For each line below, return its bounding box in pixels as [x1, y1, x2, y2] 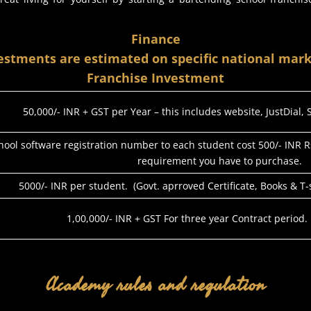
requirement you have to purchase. [137, 153, 302, 167]
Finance [131, 30, 180, 47]
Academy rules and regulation [45, 271, 266, 298]
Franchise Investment [87, 69, 224, 86]
